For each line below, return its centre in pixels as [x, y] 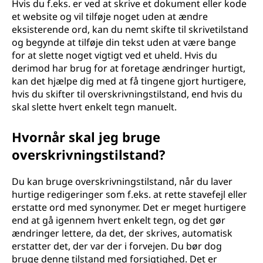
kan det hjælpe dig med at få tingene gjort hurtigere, [129, 81]
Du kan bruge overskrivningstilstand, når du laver [122, 181]
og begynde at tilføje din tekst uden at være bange [124, 42]
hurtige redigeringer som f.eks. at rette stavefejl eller [129, 194]
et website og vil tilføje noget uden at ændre [110, 16]
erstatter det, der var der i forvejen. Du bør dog [117, 246]
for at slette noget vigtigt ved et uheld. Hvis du [114, 55]
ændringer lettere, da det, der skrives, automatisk [122, 233]
